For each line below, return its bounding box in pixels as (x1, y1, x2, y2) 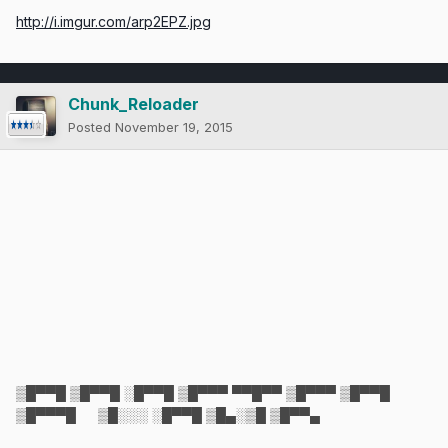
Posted (68, 118, 115, 135)
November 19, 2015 (115, 118, 233, 135)
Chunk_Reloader (68, 93, 199, 114)
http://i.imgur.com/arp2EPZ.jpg (16, 12, 211, 30)
